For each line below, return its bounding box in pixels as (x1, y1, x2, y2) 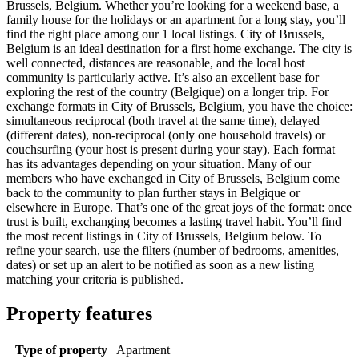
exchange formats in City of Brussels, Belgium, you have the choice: (6, 99, 353, 114)
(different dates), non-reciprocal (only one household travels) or (6, 128, 325, 143)
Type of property (14, 343, 107, 357)
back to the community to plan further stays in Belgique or (6, 186, 300, 200)
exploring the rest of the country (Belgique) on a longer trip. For (6, 85, 329, 99)
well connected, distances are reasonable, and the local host (6, 56, 305, 71)
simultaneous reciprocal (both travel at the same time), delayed (6, 114, 320, 128)
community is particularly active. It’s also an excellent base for (6, 71, 319, 85)
